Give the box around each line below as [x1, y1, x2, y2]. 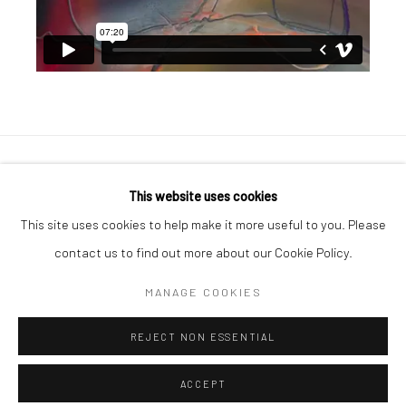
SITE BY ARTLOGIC [14, 227, 111, 239]
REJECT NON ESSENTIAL [130, 331, 275, 343]
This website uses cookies [129, 188, 277, 204]
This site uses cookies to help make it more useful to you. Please [20, 216, 386, 232]
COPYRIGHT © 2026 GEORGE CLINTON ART [14, 199, 234, 211]
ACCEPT [179, 378, 227, 390]
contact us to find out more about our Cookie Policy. [53, 244, 353, 260]
